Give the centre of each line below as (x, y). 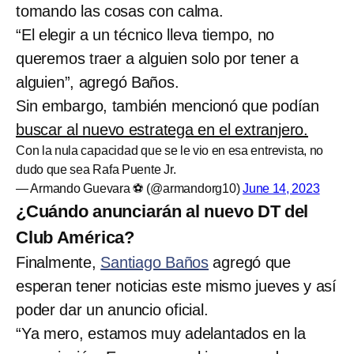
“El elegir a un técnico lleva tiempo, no (145, 34)
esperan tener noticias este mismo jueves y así (176, 286)
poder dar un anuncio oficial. (112, 309)
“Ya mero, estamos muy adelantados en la (161, 333)
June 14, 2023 (281, 188)
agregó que (250, 262)
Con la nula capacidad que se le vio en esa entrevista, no (170, 150)
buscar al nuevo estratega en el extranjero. (162, 129)
